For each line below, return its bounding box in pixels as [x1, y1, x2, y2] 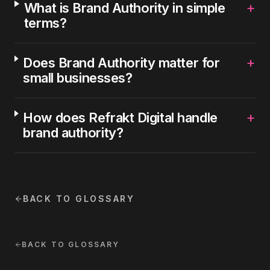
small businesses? [22, 70, 133, 86]
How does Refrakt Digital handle [23, 110, 218, 125]
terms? [24, 15, 67, 31]
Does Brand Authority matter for [22, 55, 220, 71]
